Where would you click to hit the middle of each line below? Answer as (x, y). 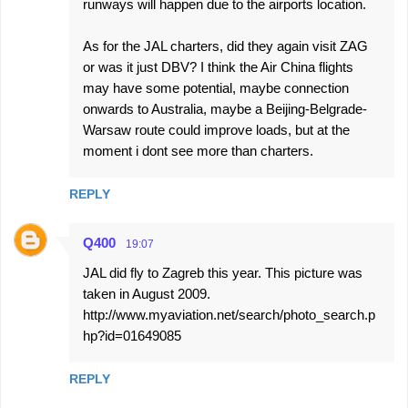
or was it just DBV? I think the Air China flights (218, 67)
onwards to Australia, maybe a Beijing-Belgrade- (225, 109)
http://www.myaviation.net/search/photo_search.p (229, 315)
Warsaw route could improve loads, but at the (216, 130)
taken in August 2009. (147, 294)
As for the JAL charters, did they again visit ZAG (225, 46)
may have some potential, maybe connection (216, 88)
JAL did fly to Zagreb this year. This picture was (223, 273)
